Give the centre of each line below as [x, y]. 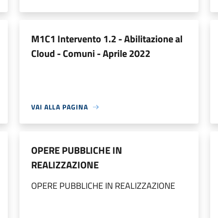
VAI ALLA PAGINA [60, 107]
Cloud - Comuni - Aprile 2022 [91, 53]
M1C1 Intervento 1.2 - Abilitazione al [107, 39]
